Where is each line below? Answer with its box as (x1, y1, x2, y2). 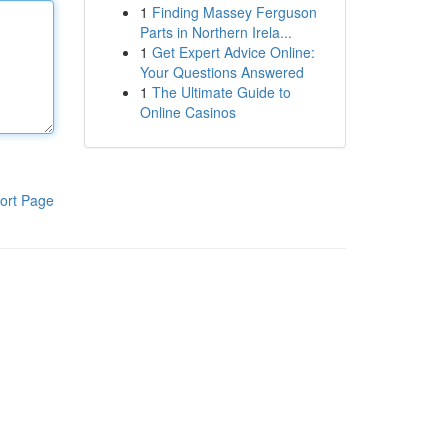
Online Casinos (139, 102, 236, 122)
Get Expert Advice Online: (151, 42, 315, 62)
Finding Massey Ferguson (151, 2, 317, 22)
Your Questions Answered (139, 62, 304, 82)
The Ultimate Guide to (151, 82, 291, 102)
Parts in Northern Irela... (139, 22, 292, 42)
